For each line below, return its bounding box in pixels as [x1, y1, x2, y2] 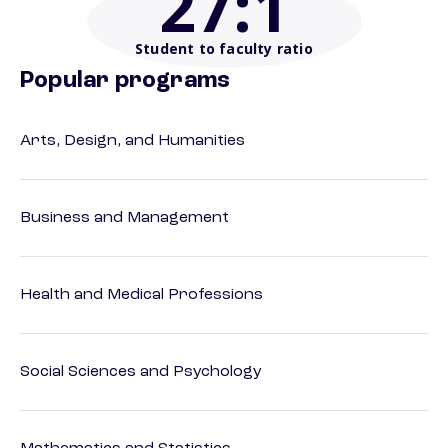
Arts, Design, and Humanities [20, 133, 245, 150]
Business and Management [20, 210, 229, 227]
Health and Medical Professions [20, 287, 263, 304]
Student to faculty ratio [135, 39, 313, 59]
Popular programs [20, 69, 231, 94]
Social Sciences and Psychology [20, 364, 262, 381]
